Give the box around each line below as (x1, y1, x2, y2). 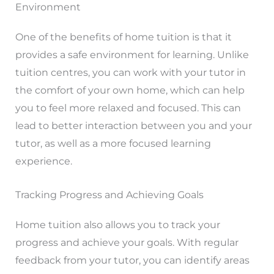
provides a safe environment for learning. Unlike (15, 49, 249, 61)
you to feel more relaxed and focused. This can (15, 102, 241, 114)
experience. (15, 155, 72, 168)
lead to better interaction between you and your (15, 120, 252, 132)
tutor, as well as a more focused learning (15, 138, 211, 150)
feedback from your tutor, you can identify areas (15, 254, 250, 266)
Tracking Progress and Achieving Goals (15, 188, 204, 201)
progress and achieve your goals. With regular (15, 236, 239, 248)
